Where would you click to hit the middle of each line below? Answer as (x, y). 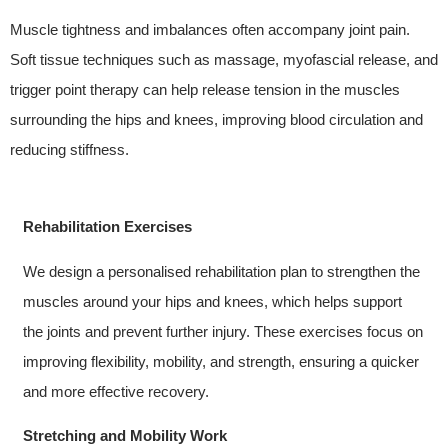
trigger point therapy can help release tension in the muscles (205, 89)
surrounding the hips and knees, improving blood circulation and (216, 119)
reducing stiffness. (69, 149)
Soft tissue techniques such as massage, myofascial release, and (224, 59)
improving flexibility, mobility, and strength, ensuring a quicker (221, 361)
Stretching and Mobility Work (125, 435)
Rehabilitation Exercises (107, 227)
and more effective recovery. (116, 391)
